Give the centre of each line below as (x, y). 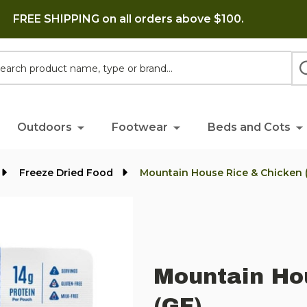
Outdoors (44, 127)
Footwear (139, 127)
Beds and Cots (249, 127)
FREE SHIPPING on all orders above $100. (128, 19)
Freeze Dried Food (66, 173)
